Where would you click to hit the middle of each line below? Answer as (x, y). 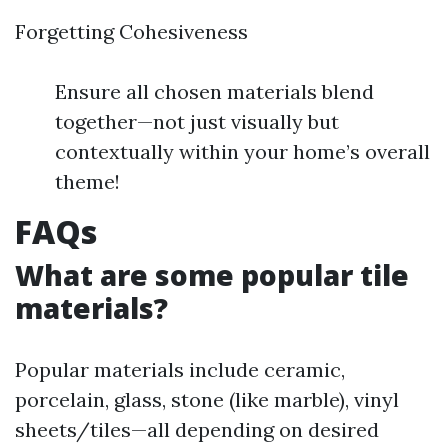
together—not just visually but (197, 121)
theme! (87, 181)
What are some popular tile (212, 275)
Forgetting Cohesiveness (131, 31)
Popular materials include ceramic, (180, 369)
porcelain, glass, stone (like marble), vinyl (207, 399)
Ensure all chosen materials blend (214, 91)
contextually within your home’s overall (242, 151)
